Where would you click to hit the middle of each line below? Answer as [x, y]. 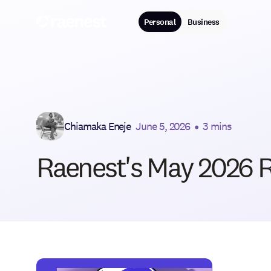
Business [203, 22]
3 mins [217, 126]
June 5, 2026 [163, 126]
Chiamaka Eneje [98, 126]
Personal [160, 22]
